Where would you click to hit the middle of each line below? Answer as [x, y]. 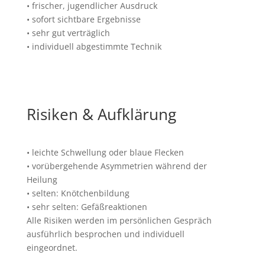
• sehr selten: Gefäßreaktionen [87, 207]
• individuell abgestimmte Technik [94, 46]
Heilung [42, 180]
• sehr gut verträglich [68, 33]
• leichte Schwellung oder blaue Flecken [105, 152]
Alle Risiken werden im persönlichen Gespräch [119, 220]
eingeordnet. [52, 248]
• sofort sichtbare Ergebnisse [83, 19]
